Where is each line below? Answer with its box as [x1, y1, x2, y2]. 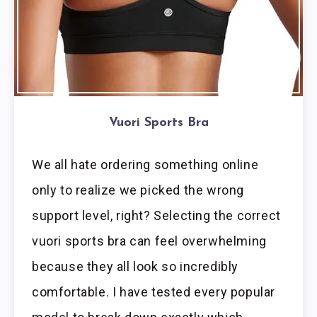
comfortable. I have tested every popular [32, 284, 276, 300]
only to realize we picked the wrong [32, 183, 245, 198]
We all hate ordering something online [32, 157, 259, 173]
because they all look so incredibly [32, 259, 239, 275]
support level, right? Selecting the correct [32, 208, 281, 224]
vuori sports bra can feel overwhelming [32, 234, 267, 249]
